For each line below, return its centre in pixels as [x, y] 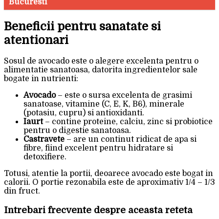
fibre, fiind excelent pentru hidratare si [98, 148]
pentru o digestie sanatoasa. [77, 131]
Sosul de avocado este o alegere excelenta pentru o [101, 61]
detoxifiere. [45, 157]
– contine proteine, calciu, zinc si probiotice [128, 122]
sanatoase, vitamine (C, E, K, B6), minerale [104, 104]
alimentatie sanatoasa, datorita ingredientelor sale [101, 70]
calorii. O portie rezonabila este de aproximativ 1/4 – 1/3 [109, 183]
